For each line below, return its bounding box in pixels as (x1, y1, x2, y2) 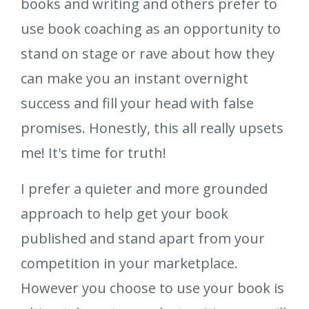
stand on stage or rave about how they (21, 44, 275, 63)
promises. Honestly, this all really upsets (21, 119, 283, 138)
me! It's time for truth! (21, 143, 166, 163)
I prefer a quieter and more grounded (21, 179, 268, 199)
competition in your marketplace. (21, 254, 238, 273)
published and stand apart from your (21, 229, 265, 248)
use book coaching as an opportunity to (21, 19, 281, 39)
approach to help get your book (21, 204, 228, 223)
